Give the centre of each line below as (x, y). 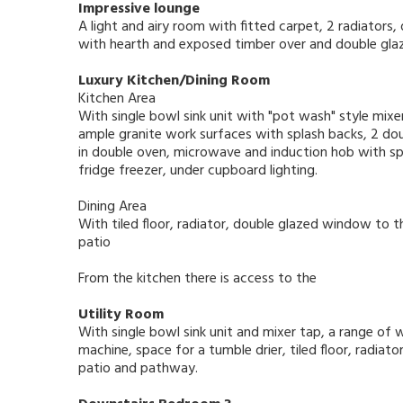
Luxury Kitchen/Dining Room (174, 81)
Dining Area (112, 207)
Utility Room (121, 315)
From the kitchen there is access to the (197, 279)
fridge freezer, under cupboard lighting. (198, 171)
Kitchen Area (117, 99)
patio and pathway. (138, 369)
